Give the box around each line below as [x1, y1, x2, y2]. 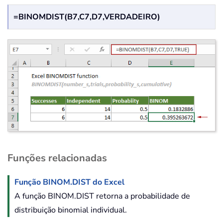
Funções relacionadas [7, 151, 107, 165]
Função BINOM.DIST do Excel [14, 177, 124, 188]
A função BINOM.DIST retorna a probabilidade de [14, 191, 190, 202]
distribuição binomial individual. [14, 205, 127, 216]
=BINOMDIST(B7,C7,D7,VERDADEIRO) [13, 11, 160, 23]
